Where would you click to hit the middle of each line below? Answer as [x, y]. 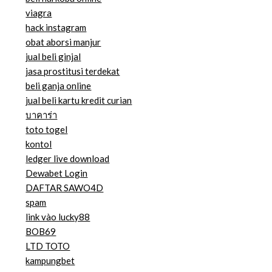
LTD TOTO [48, 246]
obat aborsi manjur [63, 42]
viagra [39, 13]
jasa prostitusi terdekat [73, 71]
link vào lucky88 [58, 217]
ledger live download [68, 159]
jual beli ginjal [53, 57]
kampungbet [50, 261]
